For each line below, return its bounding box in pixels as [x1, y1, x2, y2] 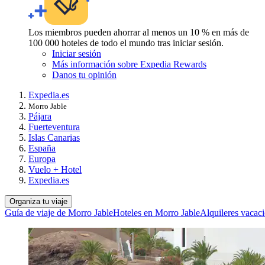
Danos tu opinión [52, 69, 117, 80]
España [28, 143, 56, 153]
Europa [28, 153, 56, 164]
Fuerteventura [28, 121, 80, 132]
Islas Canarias [28, 132, 80, 143]
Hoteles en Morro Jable [113, 207, 200, 218]
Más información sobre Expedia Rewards [52, 59, 206, 69]
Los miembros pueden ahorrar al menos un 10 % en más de [28, 27, 249, 37]
